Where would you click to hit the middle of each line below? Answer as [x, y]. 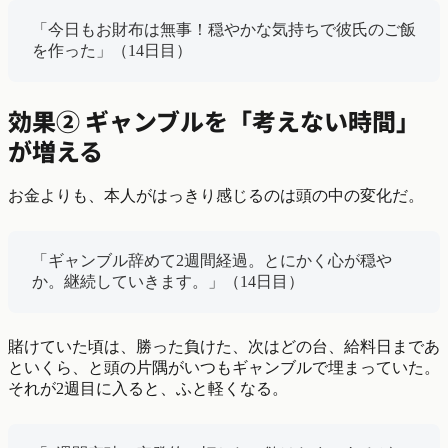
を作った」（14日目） [112, 50]
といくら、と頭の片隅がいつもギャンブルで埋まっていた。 [224, 367]
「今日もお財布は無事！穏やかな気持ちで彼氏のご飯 [224, 29]
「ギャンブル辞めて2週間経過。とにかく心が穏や [212, 260]
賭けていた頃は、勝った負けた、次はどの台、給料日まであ [224, 346]
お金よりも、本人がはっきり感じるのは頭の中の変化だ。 [216, 195]
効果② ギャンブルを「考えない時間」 [214, 120]
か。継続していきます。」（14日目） [168, 281]
